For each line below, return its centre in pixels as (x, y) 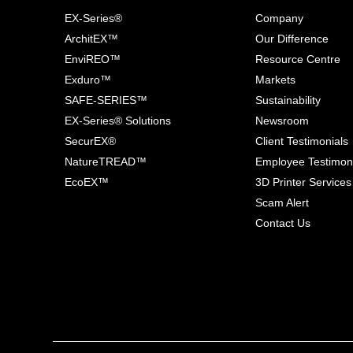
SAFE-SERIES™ (106, 100)
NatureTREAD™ (106, 161)
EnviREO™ (93, 59)
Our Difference (292, 38)
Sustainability (288, 100)
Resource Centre (298, 59)
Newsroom (282, 120)
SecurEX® (91, 141)
